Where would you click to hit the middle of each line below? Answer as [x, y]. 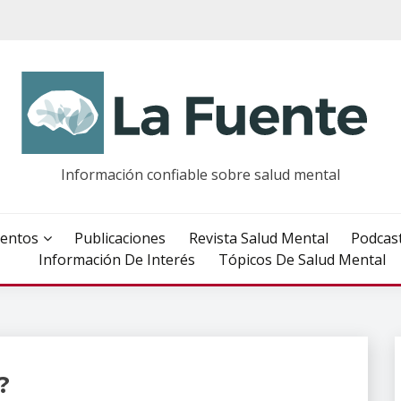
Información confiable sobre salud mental [200, 175]
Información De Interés [117, 260]
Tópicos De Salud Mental [302, 260]
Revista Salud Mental [258, 238]
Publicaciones [120, 238]
